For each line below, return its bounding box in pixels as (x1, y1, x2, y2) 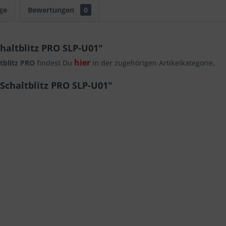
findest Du (35, 58, 74, 68)
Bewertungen (28, 5, 76, 15)
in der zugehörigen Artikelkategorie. (90, 58, 215, 68)
